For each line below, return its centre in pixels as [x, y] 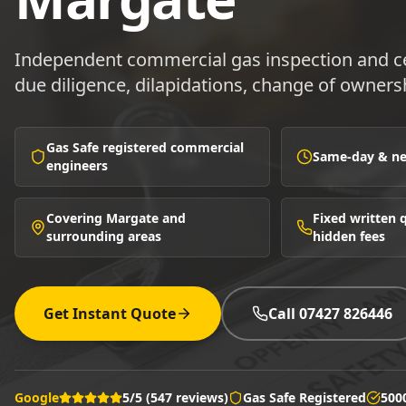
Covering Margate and [116, 218]
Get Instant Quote [110, 314]
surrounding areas [104, 236]
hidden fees [349, 236]
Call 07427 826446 [330, 314]
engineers [77, 165]
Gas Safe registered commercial [145, 147]
